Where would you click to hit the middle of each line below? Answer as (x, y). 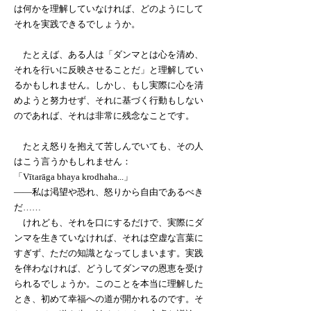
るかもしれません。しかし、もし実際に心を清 (109, 85)
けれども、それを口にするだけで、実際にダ (109, 222)
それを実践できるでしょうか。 (77, 24)
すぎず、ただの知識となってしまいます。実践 (109, 253)
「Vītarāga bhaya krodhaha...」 (73, 177)
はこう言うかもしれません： (73, 161)
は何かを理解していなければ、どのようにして (109, 9)
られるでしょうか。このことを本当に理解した (109, 284)
